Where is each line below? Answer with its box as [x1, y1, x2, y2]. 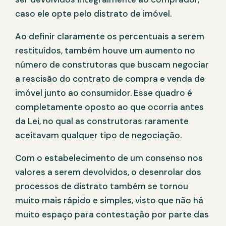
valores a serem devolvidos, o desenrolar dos [15, 166, 201, 178]
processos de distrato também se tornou [15, 181, 188, 192]
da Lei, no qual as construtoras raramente [15, 116, 189, 127]
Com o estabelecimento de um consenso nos [15, 152, 203, 164]
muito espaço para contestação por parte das [15, 209, 209, 220]
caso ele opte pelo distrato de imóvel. [15, 8, 172, 20]
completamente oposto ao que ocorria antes [15, 101, 204, 113]
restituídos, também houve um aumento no [15, 45, 195, 56]
